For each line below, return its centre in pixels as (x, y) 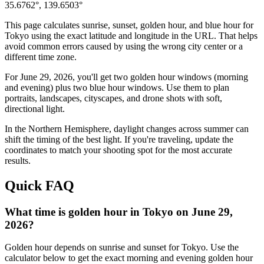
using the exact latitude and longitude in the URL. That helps (143, 35)
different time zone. (41, 57)
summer (219, 128)
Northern (45, 128)
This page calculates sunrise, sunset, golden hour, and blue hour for (129, 25)
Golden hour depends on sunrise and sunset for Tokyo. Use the (122, 247)
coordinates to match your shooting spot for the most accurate (118, 150)
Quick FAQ (39, 185)
